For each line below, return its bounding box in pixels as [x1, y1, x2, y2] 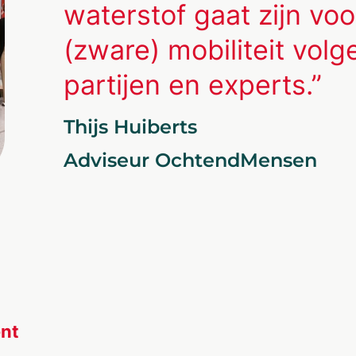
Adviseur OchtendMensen [64, 149, 318, 172]
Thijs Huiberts [64, 115, 198, 138]
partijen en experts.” [64, 68, 323, 101]
